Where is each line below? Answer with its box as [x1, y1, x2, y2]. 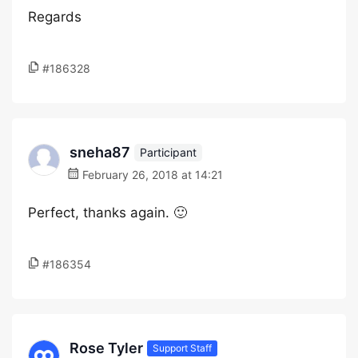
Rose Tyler [70, 340, 143, 356]
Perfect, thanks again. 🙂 [28, 205, 187, 221]
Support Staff [153, 341, 212, 354]
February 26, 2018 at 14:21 [79, 168, 223, 181]
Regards [28, 9, 82, 25]
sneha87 [70, 144, 130, 161]
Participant [140, 145, 197, 159]
